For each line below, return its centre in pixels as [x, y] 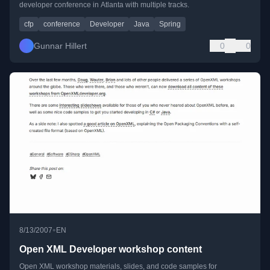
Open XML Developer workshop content [111, 250]
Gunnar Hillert [60, 46]
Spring [170, 24]
